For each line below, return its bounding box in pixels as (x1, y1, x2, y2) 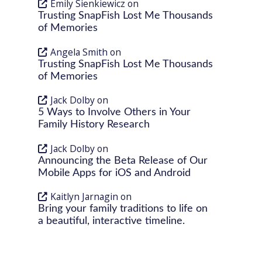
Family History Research (38, 119, 150, 130)
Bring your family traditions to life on (38, 204, 208, 214)
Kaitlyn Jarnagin (50, 190, 119, 204)
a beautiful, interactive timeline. (38, 216, 185, 226)
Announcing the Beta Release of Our (38, 155, 208, 166)
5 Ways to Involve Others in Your (38, 107, 191, 118)
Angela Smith (50, 45, 108, 58)
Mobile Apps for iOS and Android (38, 167, 191, 178)
